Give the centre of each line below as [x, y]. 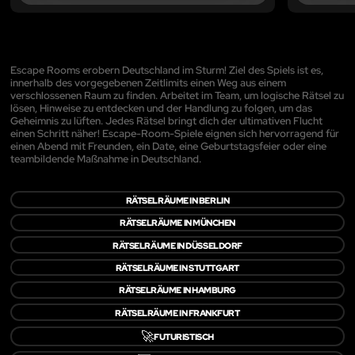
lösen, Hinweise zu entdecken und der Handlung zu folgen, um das [161, 108]
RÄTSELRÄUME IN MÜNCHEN [177, 223]
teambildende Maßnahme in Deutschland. [106, 158]
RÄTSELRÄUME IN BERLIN [177, 200]
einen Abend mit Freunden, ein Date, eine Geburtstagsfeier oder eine [168, 146]
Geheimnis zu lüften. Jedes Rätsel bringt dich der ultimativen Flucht [166, 120]
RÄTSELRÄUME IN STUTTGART [177, 267]
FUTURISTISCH [184, 336]
